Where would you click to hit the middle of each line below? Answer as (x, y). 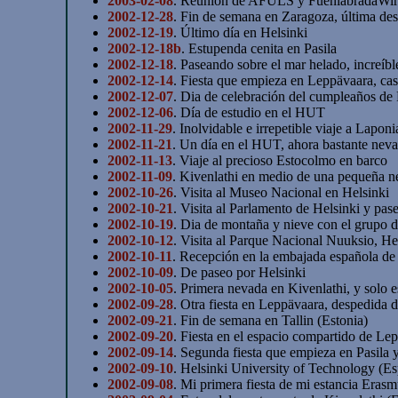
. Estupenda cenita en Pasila (259, 48)
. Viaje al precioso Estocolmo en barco (280, 160)
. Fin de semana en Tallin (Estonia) (271, 320)
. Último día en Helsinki (241, 32)
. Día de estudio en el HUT (250, 112)
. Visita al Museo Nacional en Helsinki (282, 192)
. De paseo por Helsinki (240, 272)
